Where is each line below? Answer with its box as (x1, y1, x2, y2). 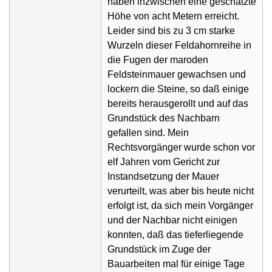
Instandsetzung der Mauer (107, 171, 219, 182)
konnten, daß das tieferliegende (107, 229, 243, 240)
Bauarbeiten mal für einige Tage (107, 258, 245, 269)
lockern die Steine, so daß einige (107, 83, 249, 94)
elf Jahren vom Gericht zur (107, 156, 220, 167)
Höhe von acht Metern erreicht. (107, 10, 239, 21)
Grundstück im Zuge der (107, 243, 211, 254)
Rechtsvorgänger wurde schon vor (107, 141, 255, 152)
